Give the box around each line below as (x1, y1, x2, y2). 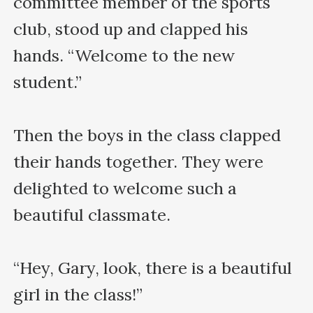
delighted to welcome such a (13, 177, 238, 199)
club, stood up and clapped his (13, 17, 249, 40)
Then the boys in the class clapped (13, 124, 282, 146)
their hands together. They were (13, 150, 264, 173)
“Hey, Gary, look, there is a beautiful (13, 256, 293, 279)
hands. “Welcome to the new (13, 44, 235, 66)
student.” (13, 71, 82, 93)
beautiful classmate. (13, 203, 171, 226)
